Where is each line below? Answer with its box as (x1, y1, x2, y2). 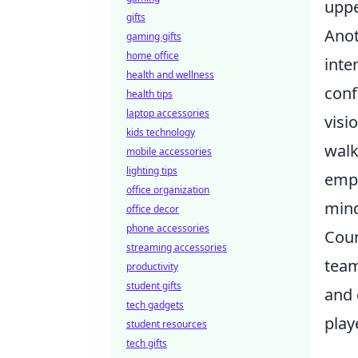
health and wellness (126, 68, 214, 82)
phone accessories (126, 221, 209, 235)
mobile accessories (126, 145, 212, 158)
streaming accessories (126, 241, 227, 254)
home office (126, 49, 179, 62)
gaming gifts (126, 30, 181, 43)
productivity (126, 260, 178, 273)
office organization (126, 183, 209, 197)
